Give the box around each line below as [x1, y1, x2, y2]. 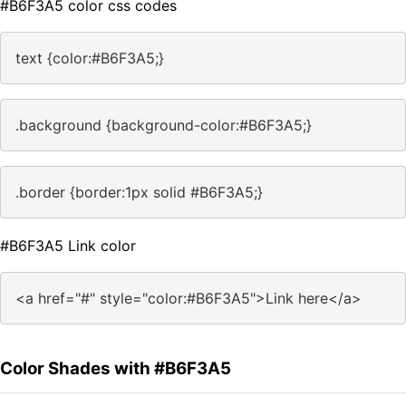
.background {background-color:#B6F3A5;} [15, 116, 312, 135]
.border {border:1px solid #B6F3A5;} [15, 183, 263, 202]
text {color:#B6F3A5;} [15, 49, 164, 68]
